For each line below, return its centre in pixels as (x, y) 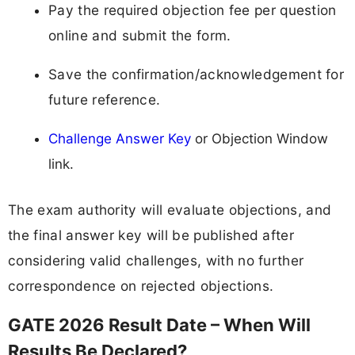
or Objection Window (260, 139)
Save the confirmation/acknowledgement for (197, 74)
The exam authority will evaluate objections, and (170, 209)
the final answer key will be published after (151, 235)
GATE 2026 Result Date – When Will (159, 324)
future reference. (105, 100)
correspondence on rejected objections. (141, 285)
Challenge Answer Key (120, 139)
